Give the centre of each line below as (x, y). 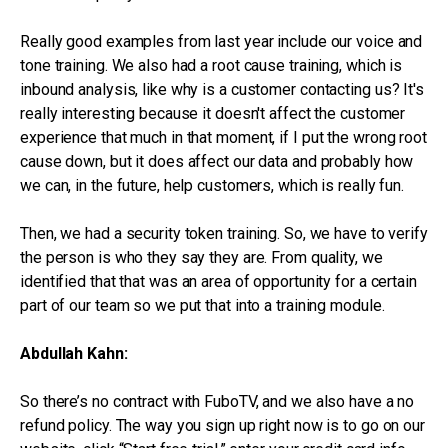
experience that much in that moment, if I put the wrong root (223, 137)
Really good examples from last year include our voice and (221, 41)
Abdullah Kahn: (74, 353)
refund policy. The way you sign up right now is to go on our (222, 425)
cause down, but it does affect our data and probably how (217, 161)
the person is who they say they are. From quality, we (201, 257)
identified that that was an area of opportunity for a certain (218, 281)
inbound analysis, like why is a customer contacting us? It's (222, 89)
